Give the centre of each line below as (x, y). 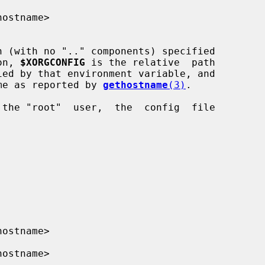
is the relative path (150, 62)
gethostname (135, 85)
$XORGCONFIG (53, 62)
